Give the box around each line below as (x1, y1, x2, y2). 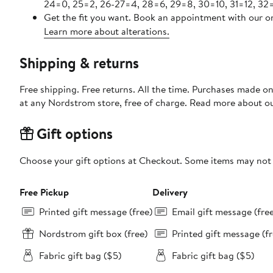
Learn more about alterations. (44, 24, 169, 38)
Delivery (152, 185, 188, 199)
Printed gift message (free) (39, 205, 152, 219)
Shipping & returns (19, 52, 139, 74)
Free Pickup (19, 185, 69, 199)
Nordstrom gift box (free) (39, 227, 147, 241)
